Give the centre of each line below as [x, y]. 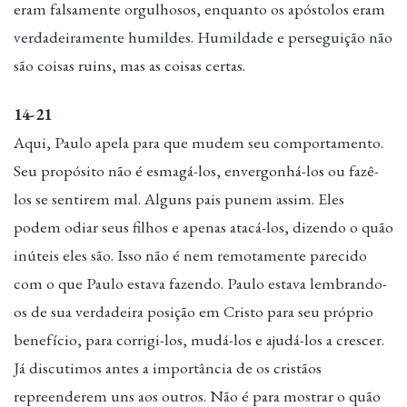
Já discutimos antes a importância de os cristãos [168, 368]
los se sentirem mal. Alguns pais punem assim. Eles [179, 199]
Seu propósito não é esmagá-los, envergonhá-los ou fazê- [196, 171]
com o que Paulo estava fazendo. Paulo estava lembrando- [200, 283]
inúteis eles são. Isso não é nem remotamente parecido [190, 255]
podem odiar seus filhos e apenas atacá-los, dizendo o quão [203, 227]
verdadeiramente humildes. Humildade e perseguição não [203, 37]
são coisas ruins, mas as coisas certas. [129, 65]
